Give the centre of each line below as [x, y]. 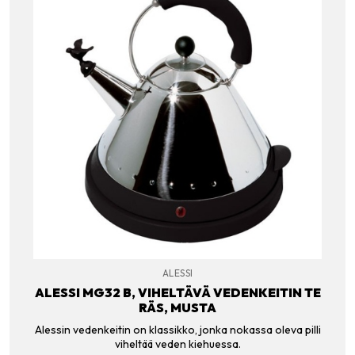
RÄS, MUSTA [177, 308]
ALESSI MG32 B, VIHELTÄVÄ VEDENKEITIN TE [177, 293]
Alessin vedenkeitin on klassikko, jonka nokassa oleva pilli [177, 329]
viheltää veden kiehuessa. [177, 344]
